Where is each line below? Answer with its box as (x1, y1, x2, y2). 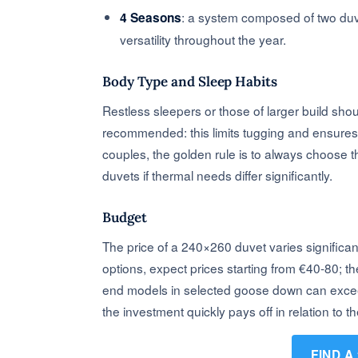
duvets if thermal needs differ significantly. (102, 165, 332, 184)
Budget (102, 209, 147, 227)
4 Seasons (120, 8, 182, 26)
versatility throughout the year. (120, 30, 287, 48)
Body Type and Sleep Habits (102, 73, 277, 91)
